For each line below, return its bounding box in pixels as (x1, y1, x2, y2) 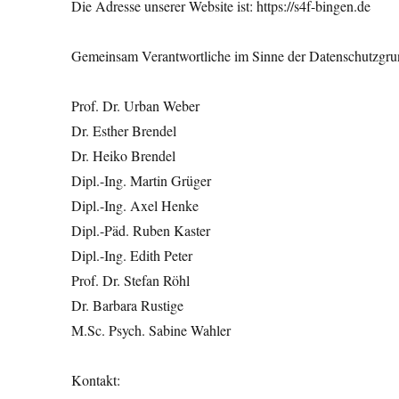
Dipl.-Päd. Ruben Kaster (71, 221, 211, 240)
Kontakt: (71, 370, 121, 389)
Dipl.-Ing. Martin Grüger (71, 171, 212, 190)
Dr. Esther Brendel (71, 121, 177, 140)
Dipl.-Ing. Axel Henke (71, 196, 199, 215)
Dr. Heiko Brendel (71, 146, 176, 165)
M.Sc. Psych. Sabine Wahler (71, 321, 232, 339)
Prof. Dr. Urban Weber (71, 96, 200, 115)
